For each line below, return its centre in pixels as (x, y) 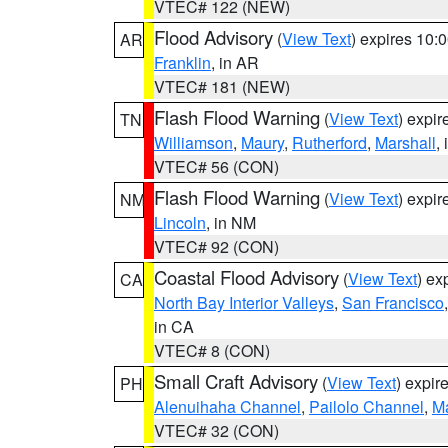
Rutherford (329, 142)
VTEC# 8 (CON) (212, 350)
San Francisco (393, 302)
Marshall (405, 142)
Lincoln (180, 222)
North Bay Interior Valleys (244, 302)
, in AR (235, 62)
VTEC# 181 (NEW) (222, 86)
